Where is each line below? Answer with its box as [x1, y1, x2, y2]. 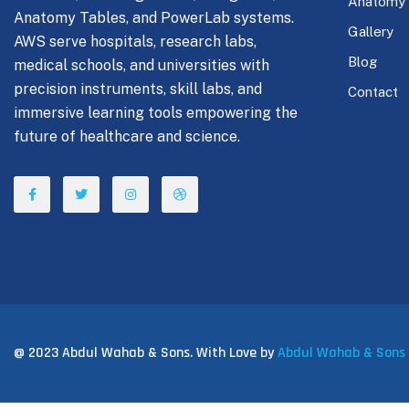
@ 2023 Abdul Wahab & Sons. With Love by [14, 343, 278, 363]
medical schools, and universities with [14, 57, 269, 75]
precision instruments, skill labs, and [14, 80, 262, 99]
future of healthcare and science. [14, 128, 240, 146]
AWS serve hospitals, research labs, [14, 33, 257, 51]
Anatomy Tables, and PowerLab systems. [14, 9, 294, 27]
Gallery [348, 23, 393, 39]
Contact [348, 83, 398, 100]
